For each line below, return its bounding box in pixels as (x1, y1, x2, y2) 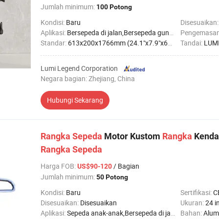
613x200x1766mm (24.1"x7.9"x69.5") (68, 38, 168, 47)
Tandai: (180, 38, 204, 47)
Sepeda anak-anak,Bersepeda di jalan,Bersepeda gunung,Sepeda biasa (67, 208, 171, 218)
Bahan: (180, 208, 203, 218)
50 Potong (96, 173, 128, 181)
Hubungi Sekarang (47, 95, 103, 105)
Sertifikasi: (180, 188, 213, 197)
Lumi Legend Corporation (41, 64, 118, 73)
